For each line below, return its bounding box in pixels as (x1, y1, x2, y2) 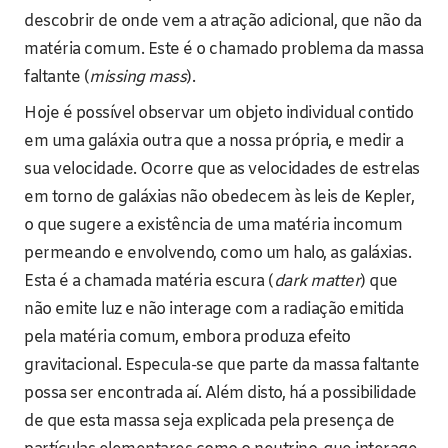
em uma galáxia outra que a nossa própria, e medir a (24, 130, 404, 152)
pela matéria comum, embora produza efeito (24, 326, 351, 348)
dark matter (273, 270, 360, 292)
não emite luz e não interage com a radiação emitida (24, 298, 404, 320)
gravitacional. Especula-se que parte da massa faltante (24, 354, 419, 376)
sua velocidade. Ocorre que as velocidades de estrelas (24, 158, 420, 180)
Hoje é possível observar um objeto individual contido (24, 102, 414, 124)
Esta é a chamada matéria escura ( (24, 270, 274, 292)
